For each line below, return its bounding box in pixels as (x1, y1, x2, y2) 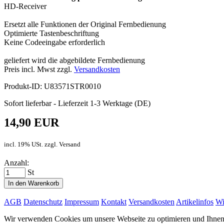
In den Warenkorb (8, 179, 59, 187)
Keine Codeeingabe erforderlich (4, 37, 105, 46)
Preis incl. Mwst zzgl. (4, 64, 74, 73)
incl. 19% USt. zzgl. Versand (4, 140, 80, 148)
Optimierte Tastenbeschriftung (4, 28, 99, 37)
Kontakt (101, 197, 126, 206)
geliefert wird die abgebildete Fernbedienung (4, 55, 145, 64)
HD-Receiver (4, 1, 46, 10)
